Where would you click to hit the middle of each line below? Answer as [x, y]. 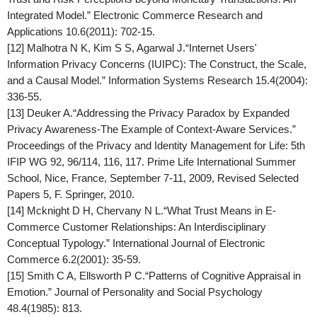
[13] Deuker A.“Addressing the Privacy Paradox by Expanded [148, 113]
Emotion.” [31, 292]
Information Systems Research [179, 80]
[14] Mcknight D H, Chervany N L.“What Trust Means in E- [142, 211]
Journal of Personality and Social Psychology [158, 292]
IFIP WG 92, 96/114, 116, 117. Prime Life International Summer [151, 162]
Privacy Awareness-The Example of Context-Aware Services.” [151, 129]
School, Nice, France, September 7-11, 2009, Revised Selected [153, 178]
